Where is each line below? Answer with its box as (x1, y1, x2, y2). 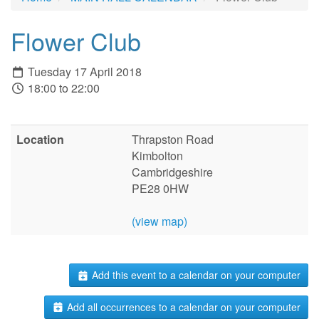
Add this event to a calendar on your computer (89, 268, 300, 283)
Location (16, 131, 64, 148)
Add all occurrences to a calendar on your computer (64, 299, 300, 314)
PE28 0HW (132, 180, 189, 197)
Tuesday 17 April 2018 (25, 63, 142, 80)
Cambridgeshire (132, 164, 213, 181)
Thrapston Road (132, 131, 214, 148)
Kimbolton (132, 147, 183, 164)
